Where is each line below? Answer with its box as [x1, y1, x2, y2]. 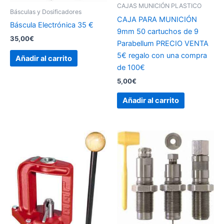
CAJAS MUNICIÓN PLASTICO [117, 2, 201, 10]
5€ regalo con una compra [117, 50, 207, 60]
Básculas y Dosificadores [10, 7, 81, 15]
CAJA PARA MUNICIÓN [117, 14, 197, 24]
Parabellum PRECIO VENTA [117, 38, 208, 48]
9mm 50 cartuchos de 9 [117, 26, 198, 36]
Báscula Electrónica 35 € [10, 20, 93, 30]
